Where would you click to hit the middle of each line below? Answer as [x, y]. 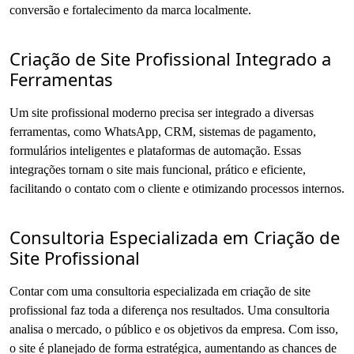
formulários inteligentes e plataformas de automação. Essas [155, 150]
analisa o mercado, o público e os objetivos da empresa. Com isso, [174, 329]
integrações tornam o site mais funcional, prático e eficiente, [158, 169]
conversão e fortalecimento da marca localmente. [130, 9]
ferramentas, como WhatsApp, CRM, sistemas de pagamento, [163, 131]
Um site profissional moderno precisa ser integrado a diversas [162, 112]
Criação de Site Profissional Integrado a [170, 58]
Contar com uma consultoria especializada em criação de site [160, 291]
